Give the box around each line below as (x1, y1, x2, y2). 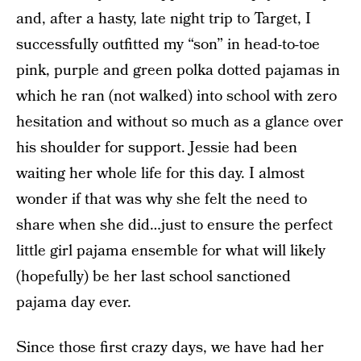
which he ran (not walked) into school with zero (16, 85, 337, 107)
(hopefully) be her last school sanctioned (16, 266, 291, 288)
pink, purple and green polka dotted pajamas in (16, 60, 340, 81)
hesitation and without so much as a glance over (16, 111, 343, 133)
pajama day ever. (16, 292, 131, 313)
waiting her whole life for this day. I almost (16, 163, 305, 185)
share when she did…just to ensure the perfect (16, 214, 333, 236)
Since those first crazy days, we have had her (16, 337, 324, 359)
